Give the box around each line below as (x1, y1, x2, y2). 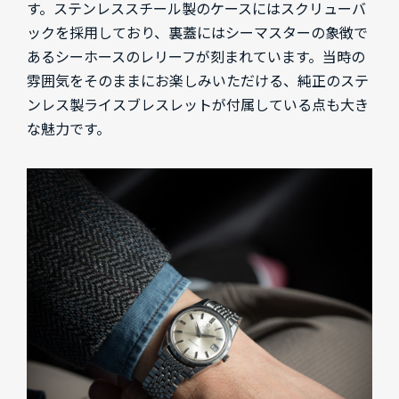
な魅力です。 (27, 120, 110, 138)
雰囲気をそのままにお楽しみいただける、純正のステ (27, 72, 369, 90)
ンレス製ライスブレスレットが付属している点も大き (27, 96, 369, 114)
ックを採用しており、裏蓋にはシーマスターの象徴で (27, 24, 368, 42)
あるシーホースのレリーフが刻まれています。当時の (27, 48, 365, 66)
